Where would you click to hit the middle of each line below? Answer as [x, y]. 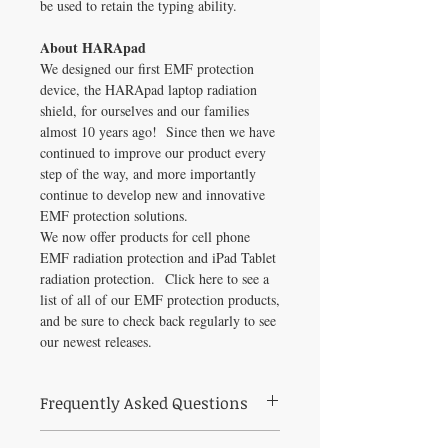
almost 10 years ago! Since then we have [157, 131]
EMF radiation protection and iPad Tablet [158, 257]
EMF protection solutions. [114, 215]
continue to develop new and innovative [152, 194]
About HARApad [93, 47]
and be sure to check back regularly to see [158, 320]
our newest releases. [96, 341]
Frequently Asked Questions [144, 402]
